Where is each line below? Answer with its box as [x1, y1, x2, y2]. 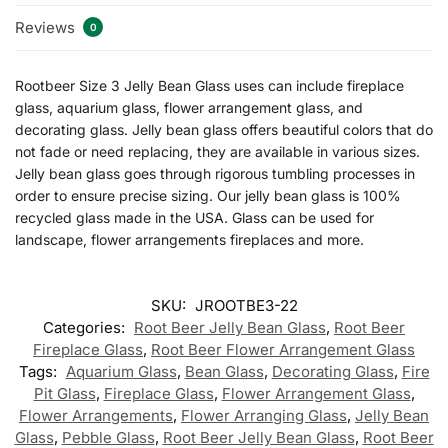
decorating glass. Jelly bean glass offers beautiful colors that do [15, 121, 433, 139]
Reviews [15, 17, 79, 37]
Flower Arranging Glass [181, 405, 347, 425]
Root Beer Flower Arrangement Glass [151, 339, 415, 359]
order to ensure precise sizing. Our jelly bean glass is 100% [15, 187, 401, 205]
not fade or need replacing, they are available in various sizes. [15, 143, 420, 161]
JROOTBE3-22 [194, 295, 298, 315]
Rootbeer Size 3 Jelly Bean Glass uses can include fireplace [15, 77, 404, 95]
